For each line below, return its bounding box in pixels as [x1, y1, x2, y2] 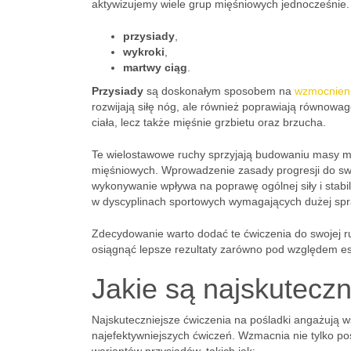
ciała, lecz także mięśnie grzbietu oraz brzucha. [92, 116, 326, 128]
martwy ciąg [123, 61, 187, 74]
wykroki [123, 45, 165, 58]
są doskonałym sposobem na [143, 85, 295, 97]
